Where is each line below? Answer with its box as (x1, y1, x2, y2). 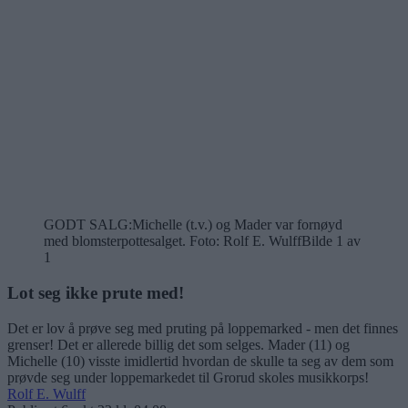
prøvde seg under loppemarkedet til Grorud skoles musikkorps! (7, 369, 369, 385)
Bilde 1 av (301, 233, 361, 250)
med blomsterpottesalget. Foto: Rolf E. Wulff (44, 233, 301, 250)
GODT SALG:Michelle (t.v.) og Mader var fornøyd (44, 217, 342, 233)
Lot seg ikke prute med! (7, 282, 184, 302)
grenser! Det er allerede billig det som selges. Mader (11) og (7, 336, 350, 352)
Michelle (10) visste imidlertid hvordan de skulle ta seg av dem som (7, 352, 393, 369)
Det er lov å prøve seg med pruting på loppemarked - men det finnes (7, 320, 398, 336)
